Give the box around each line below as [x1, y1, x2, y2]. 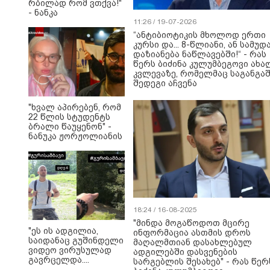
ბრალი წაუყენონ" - [28, 122, 111, 131]
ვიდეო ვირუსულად [28, 245, 111, 255]
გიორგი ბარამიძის [28, 27, 111, 37]
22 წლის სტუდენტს [28, 112, 110, 122]
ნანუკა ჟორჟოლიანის [28, 131, 122, 141]
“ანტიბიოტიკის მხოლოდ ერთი [133, 30, 266, 40]
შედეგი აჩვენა [133, 78, 197, 88]
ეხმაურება [28, 46, 74, 56]
